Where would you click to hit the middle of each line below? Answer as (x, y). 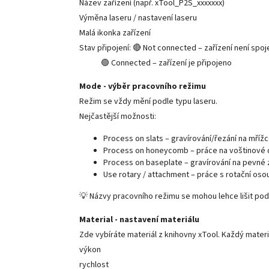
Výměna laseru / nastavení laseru (138, 18)
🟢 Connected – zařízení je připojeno (156, 63)
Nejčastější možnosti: (118, 116)
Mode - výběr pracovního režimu (143, 86)
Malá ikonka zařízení (115, 33)
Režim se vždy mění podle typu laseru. (148, 101)
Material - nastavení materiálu (139, 219)
